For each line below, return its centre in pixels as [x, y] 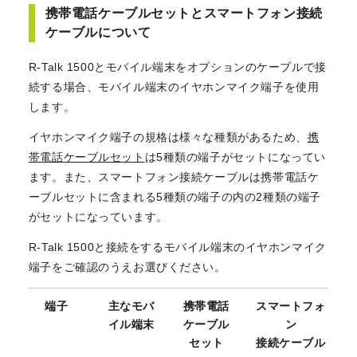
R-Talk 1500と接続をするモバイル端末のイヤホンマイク [177, 247]
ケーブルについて [98, 32]
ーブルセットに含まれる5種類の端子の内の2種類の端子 [175, 196]
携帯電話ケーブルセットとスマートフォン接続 [184, 13]
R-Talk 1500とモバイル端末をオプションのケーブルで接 [177, 67]
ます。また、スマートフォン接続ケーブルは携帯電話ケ [174, 177]
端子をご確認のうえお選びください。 [127, 267]
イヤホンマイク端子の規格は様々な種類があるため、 [168, 137]
